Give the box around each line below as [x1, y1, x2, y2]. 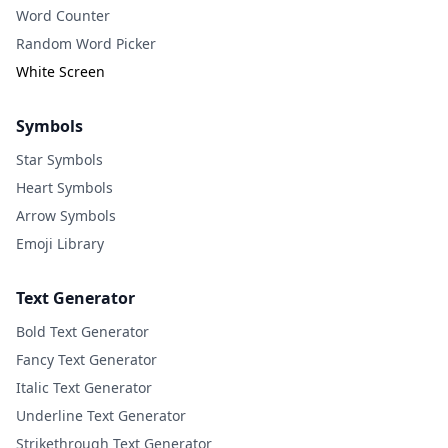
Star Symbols [16, 150, 103, 169]
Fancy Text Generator [16, 350, 157, 369]
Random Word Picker [16, 34, 156, 53]
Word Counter [16, 6, 110, 25]
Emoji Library [16, 234, 104, 253]
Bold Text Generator [16, 322, 149, 341]
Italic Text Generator [16, 378, 152, 397]
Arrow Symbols [16, 206, 116, 225]
